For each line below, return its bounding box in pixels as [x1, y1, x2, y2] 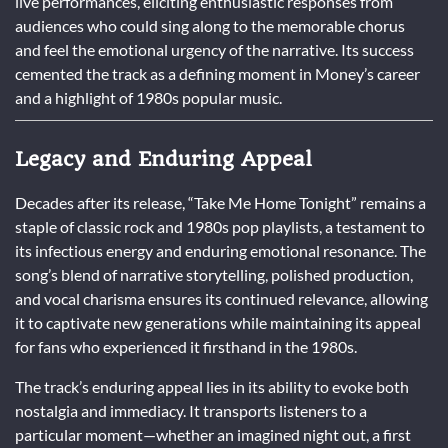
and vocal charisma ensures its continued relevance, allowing [15, 289, 428, 309]
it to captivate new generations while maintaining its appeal [15, 313, 421, 333]
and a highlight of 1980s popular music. [15, 87, 282, 107]
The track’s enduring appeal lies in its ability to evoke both [15, 377, 409, 397]
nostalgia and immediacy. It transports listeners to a [15, 401, 367, 421]
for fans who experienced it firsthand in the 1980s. [15, 337, 357, 357]
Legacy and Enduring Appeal [15, 146, 312, 171]
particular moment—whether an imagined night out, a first [15, 425, 411, 445]
